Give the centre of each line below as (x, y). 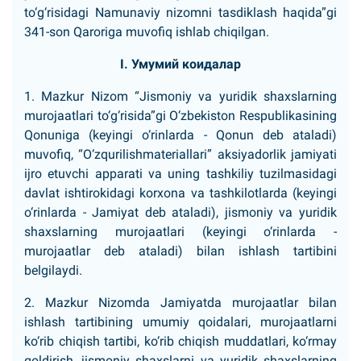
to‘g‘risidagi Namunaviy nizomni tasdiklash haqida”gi (180, 12)
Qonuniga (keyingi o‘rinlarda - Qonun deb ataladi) (180, 135)
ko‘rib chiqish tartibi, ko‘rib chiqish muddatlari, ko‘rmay (180, 341)
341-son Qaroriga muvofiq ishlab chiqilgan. (147, 32)
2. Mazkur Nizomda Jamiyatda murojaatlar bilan (180, 303)
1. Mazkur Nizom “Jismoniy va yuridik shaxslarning (180, 96)
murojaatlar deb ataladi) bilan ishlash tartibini (180, 251)
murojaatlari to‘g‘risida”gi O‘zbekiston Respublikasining (180, 116)
